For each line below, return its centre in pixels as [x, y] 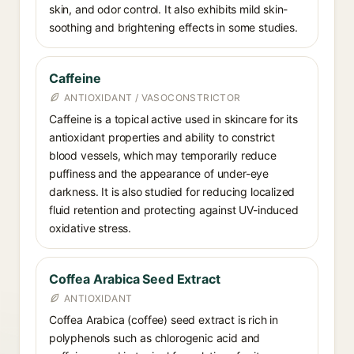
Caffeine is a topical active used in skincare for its [173, 119]
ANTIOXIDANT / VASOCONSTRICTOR [153, 98]
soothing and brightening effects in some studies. [173, 27]
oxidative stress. [90, 228]
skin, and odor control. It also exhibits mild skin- [169, 9]
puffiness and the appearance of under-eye [159, 173]
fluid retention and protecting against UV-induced [174, 210]
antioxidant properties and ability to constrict [162, 137]
